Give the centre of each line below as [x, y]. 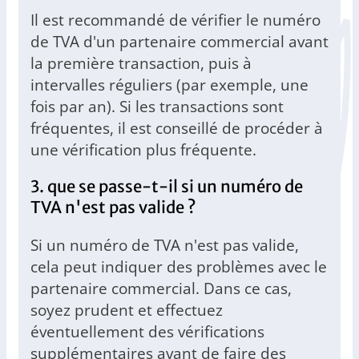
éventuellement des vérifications [147, 332]
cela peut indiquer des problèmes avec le [179, 267]
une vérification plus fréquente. [143, 150]
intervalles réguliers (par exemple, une [169, 85]
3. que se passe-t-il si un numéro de [167, 187]
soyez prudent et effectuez [127, 310]
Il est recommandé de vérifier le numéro [175, 20]
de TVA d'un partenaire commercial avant [179, 42]
